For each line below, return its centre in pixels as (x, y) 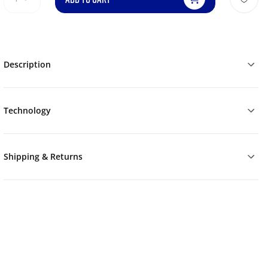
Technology (27, 111)
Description (27, 65)
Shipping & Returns (43, 157)
